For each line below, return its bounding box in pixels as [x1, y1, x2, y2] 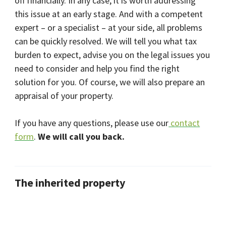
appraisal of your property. [15, 90, 114, 102]
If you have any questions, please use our [15, 117, 169, 129]
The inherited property [15, 176, 126, 190]
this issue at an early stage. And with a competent [15, 8, 203, 20]
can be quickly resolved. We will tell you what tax [15, 35, 197, 47]
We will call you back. [38, 131, 125, 143]
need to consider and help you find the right [15, 63, 180, 75]
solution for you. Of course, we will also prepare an [15, 76, 205, 88]
